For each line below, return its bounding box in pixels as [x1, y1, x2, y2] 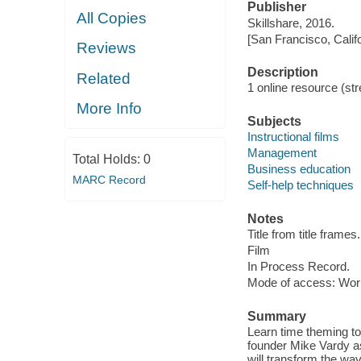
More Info [77, 100, 143, 118]
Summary [247, 309, 306, 323]
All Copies [77, 9, 147, 27]
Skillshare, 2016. [247, 15, 334, 30]
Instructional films [247, 130, 339, 144]
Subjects [247, 114, 301, 128]
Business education [247, 162, 351, 176]
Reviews [77, 39, 137, 57]
